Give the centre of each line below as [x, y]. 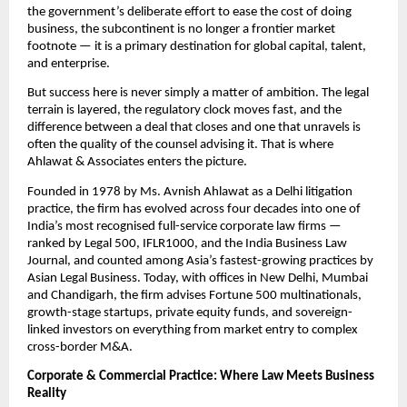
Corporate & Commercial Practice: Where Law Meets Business [201, 377]
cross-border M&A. [80, 347]
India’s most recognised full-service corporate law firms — [184, 226]
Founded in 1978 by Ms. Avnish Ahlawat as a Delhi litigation [190, 192]
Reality [47, 394]
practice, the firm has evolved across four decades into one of [194, 209]
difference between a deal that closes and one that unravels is [194, 128]
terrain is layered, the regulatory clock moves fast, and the [184, 111]
